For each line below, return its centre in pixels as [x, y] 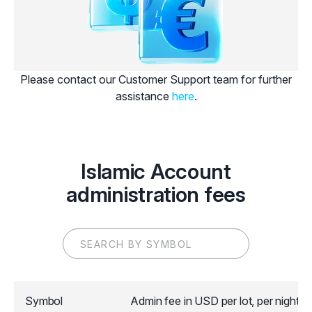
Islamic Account [156, 171]
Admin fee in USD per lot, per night [215, 301]
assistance [143, 96]
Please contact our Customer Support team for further [156, 79]
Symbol [44, 301]
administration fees [156, 194]
